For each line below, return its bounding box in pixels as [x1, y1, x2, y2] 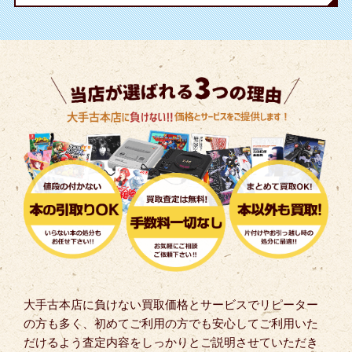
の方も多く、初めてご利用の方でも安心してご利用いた [24, 316, 318, 330]
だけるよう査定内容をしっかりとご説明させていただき [24, 335, 318, 349]
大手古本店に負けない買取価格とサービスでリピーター [24, 297, 318, 311]
